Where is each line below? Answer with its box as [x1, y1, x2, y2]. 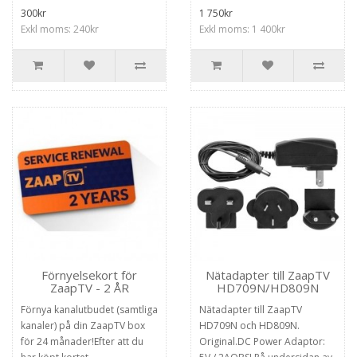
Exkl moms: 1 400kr [199, 22, 285, 36]
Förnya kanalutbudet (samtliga [21, 303, 158, 316]
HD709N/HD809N [217, 280, 319, 296]
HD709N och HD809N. [199, 319, 300, 332]
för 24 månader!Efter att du [21, 335, 143, 348]
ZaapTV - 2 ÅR [49, 280, 129, 296]
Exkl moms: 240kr [21, 22, 99, 36]
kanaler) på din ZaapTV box [21, 319, 145, 332]
